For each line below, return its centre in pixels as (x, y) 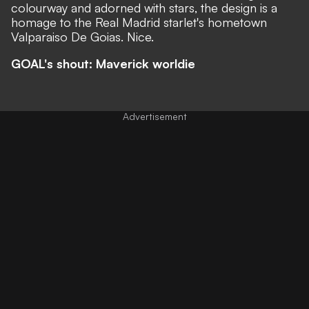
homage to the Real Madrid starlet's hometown (139, 22)
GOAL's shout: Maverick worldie (103, 63)
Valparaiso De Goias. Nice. (82, 36)
